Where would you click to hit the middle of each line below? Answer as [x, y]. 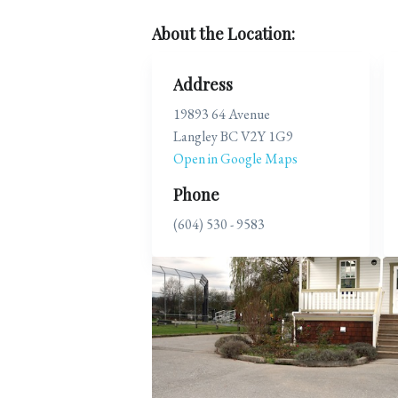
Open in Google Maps [235, 158]
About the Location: [223, 33]
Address [203, 84]
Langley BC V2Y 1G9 [233, 136]
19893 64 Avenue [222, 114]
